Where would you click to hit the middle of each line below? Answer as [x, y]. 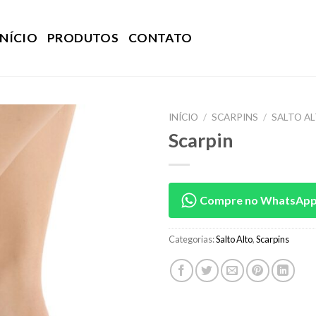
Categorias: [192, 239]
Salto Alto [234, 239]
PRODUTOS [83, 37]
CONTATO [160, 37]
